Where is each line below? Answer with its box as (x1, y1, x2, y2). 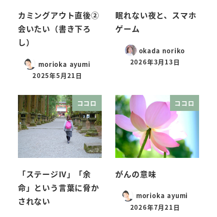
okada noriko (139, 46, 186, 55)
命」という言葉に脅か (17, 181, 99, 193)
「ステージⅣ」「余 (17, 168, 91, 180)
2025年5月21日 (32, 71, 82, 80)
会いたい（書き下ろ (17, 22, 91, 34)
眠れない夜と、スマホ (115, 9, 197, 21)
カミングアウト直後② (17, 9, 99, 21)
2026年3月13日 (130, 57, 180, 67)
